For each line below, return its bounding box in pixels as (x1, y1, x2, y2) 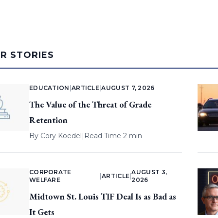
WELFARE (29, 176, 61, 184)
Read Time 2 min (84, 131, 142, 141)
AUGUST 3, (131, 168, 167, 176)
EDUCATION (29, 84, 70, 92)
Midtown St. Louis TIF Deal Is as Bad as (29, 191, 176, 202)
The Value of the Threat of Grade (29, 99, 151, 110)
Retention (29, 114, 68, 126)
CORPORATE (29, 168, 72, 176)
